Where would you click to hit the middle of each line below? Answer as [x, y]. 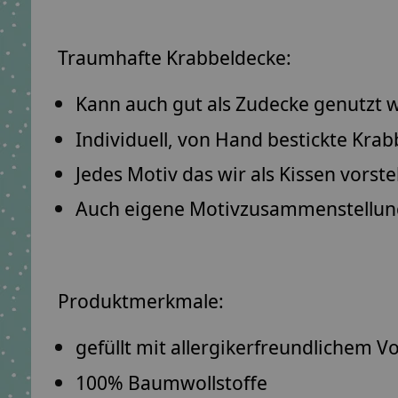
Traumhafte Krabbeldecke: [175, 58]
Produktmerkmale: [141, 301]
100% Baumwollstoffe [171, 382]
